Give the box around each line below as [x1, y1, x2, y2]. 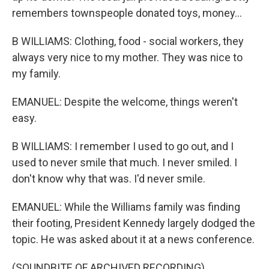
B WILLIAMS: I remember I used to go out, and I [12, 140, 234, 153]
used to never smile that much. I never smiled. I [12, 156, 237, 169]
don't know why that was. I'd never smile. [12, 172, 205, 185]
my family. [12, 67, 61, 80]
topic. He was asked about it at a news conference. [12, 233, 255, 246]
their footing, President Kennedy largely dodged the [12, 217, 255, 229]
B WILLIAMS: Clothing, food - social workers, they [12, 35, 244, 47]
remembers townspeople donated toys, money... [12, 7, 242, 19]
